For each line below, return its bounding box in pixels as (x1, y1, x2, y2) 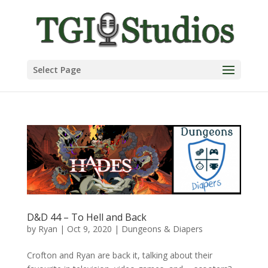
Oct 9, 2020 (66, 223, 112, 235)
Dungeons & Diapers (121, 223, 203, 235)
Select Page (32, 64, 81, 75)
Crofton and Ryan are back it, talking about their (26, 249, 212, 261)
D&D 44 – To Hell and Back (26, 211, 147, 224)
